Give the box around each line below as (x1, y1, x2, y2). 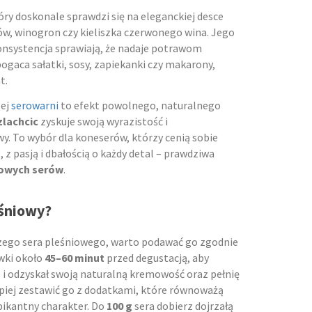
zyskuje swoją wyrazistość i (38, 114, 168, 129)
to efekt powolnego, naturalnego (58, 98, 221, 113)
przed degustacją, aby (104, 251, 209, 265)
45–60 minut (45, 251, 104, 265)
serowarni (11, 98, 58, 113)
